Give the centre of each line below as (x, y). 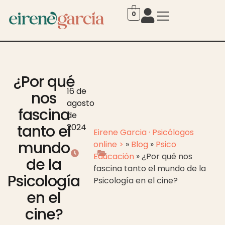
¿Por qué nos (167, 157)
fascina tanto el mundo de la (149, 169)
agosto (80, 103)
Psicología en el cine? (135, 181)
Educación (114, 157)
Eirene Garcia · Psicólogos (143, 133)
